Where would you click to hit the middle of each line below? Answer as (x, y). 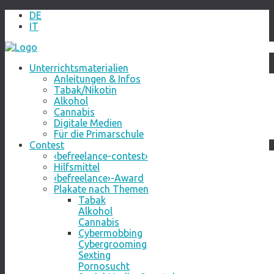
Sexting (94, 255)
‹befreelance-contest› (101, 156)
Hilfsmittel (77, 167)
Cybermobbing (110, 233)
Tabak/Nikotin (85, 90)
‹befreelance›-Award (99, 178)
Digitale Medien (88, 123)
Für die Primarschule (99, 134)
